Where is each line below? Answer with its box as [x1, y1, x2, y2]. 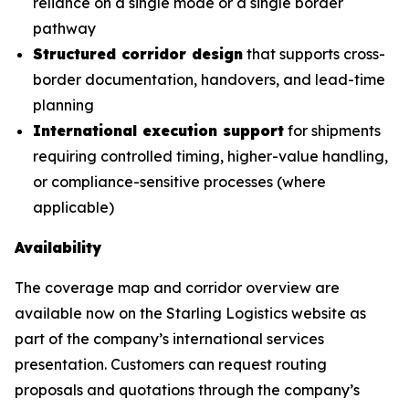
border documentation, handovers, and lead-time [33, 69, 385, 89]
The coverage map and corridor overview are [15, 278, 340, 297]
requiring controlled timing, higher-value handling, [33, 146, 388, 165]
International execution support [33, 121, 284, 140]
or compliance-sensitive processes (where [33, 172, 326, 191]
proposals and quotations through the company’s [15, 380, 360, 399]
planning [33, 95, 94, 114]
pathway [33, 18, 96, 37]
